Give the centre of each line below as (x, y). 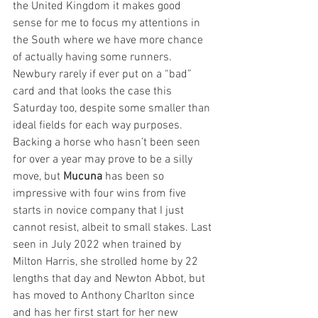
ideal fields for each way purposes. (99, 125)
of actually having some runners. (94, 57)
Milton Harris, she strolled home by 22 (107, 262)
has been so (135, 176)
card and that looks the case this (94, 91)
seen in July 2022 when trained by (98, 245)
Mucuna (83, 176)
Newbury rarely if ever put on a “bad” (104, 74)
